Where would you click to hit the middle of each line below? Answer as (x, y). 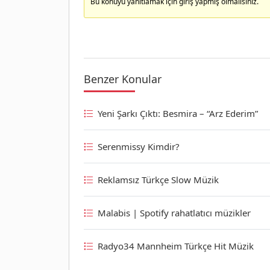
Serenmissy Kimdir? (139, 146)
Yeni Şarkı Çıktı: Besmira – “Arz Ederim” (178, 113)
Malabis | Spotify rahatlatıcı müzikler (174, 212)
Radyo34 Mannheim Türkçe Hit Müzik (176, 246)
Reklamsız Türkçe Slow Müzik (158, 179)
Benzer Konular (123, 79)
